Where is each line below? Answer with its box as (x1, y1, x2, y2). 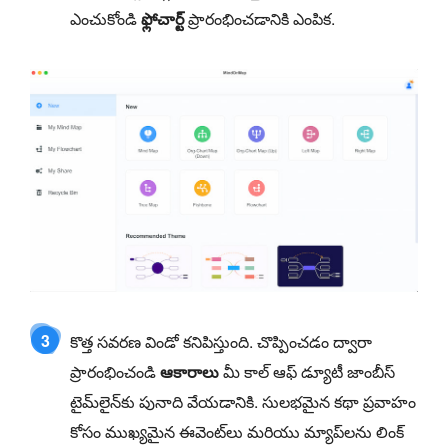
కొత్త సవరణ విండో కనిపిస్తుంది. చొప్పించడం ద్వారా (70, 330, 372, 354)
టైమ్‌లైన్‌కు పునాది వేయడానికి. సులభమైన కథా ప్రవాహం (70, 390, 416, 414)
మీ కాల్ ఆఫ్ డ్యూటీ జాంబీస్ (219, 360, 395, 384)
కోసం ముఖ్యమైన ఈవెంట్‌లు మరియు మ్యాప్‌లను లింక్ (70, 420, 404, 444)
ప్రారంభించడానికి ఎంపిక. (184, 6, 335, 30)
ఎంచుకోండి (70, 6, 141, 30)
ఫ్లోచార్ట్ (141, 6, 184, 30)
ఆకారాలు (160, 360, 219, 384)
